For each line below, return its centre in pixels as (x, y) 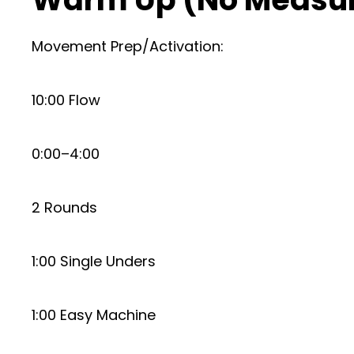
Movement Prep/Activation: (128, 46)
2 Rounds (64, 207)
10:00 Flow (66, 100)
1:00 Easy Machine (94, 315)
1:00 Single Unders (94, 261)
